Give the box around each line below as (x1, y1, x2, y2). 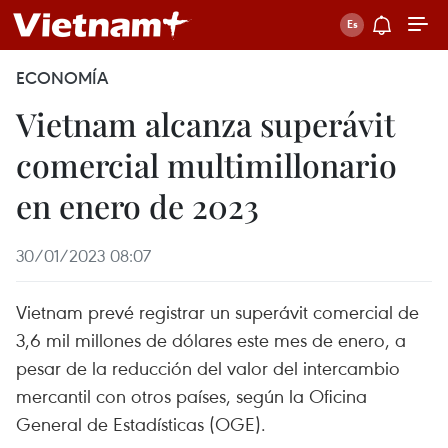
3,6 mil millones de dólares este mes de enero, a (16, 327, 406, 352)
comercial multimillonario (16, 143, 397, 186)
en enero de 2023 (16, 184, 259, 227)
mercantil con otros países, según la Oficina (16, 383, 367, 408)
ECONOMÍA (16, 67, 108, 89)
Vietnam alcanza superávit (16, 102, 395, 145)
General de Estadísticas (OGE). (16, 411, 266, 436)
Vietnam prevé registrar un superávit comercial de (16, 299, 419, 324)
